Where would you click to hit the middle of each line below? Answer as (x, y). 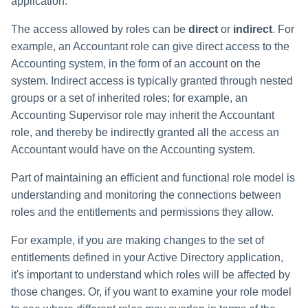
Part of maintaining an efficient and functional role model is (153, 178)
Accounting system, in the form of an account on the (136, 64)
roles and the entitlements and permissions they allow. (142, 212)
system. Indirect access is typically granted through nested (152, 81)
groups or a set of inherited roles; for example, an (129, 98)
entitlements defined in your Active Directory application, (147, 258)
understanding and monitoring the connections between (146, 195)
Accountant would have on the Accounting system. (133, 150)
